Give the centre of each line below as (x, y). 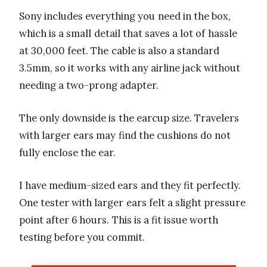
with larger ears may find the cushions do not (125, 136)
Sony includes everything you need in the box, (125, 16)
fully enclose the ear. (68, 153)
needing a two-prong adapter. (89, 86)
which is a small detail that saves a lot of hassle (128, 34)
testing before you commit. (82, 237)
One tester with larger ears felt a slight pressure (133, 203)
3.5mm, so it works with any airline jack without (130, 68)
